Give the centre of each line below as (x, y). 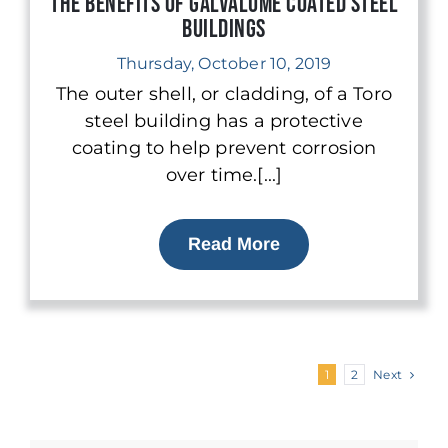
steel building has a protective (224, 120)
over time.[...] (224, 174)
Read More (234, 243)
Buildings (224, 29)
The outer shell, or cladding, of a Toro (224, 93)
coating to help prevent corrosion (224, 147)
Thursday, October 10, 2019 (224, 63)
